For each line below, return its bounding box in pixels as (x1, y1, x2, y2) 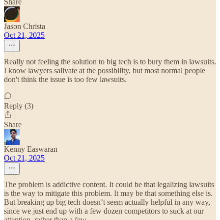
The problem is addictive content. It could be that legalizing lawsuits (4, 180, 214, 189)
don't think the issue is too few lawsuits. (4, 75, 127, 83)
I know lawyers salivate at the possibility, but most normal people (4, 66, 205, 75)
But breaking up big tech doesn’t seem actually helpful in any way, (4, 198, 210, 206)
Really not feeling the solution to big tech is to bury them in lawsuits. (4, 57, 216, 66)
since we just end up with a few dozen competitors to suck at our (4, 207, 204, 215)
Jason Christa (4, 22, 45, 30)
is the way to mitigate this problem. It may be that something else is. (4, 189, 213, 197)
